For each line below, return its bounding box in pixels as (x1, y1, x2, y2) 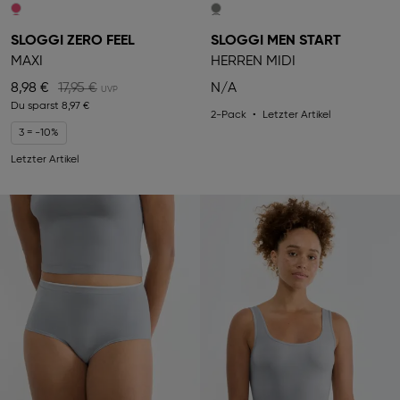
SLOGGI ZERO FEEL (11, 33, 135, 48)
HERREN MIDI (211, 54, 296, 69)
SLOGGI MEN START (211, 33, 341, 48)
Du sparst (11, 100, 62, 112)
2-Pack (211, 109, 246, 121)
